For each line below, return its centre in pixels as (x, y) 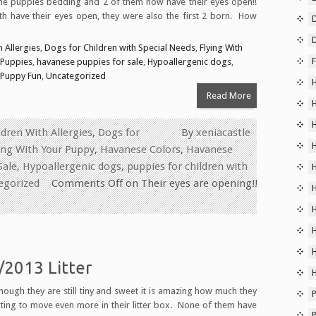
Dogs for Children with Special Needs (120, 47)
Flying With (221, 47)
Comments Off (87, 183)
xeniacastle (223, 132)
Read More (229, 95)
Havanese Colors (140, 149)
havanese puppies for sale (90, 61)
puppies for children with (187, 166)
